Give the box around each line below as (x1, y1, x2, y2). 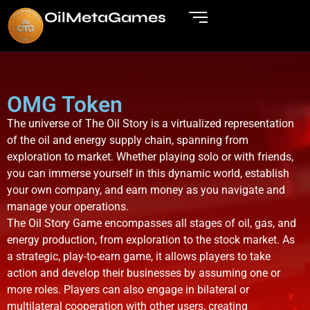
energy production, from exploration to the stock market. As (7, 233, 295, 246)
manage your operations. (7, 200, 129, 213)
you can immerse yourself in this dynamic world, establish (7, 167, 289, 180)
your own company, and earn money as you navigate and (7, 183, 285, 197)
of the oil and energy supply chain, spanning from (7, 134, 248, 147)
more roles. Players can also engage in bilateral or (7, 283, 249, 296)
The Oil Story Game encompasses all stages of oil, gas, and (7, 217, 296, 230)
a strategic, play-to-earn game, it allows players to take (7, 250, 271, 263)
